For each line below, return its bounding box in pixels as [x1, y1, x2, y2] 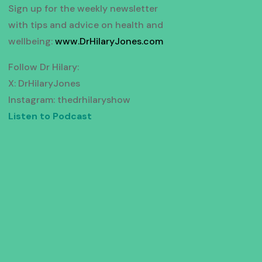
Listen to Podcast [8, 110, 92, 123]
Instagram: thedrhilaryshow [8, 94, 130, 106]
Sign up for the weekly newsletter [8, 2, 158, 15]
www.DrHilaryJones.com [54, 35, 163, 48]
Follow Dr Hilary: [8, 61, 79, 74]
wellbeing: [8, 35, 55, 48]
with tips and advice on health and [8, 19, 163, 32]
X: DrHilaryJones [8, 77, 80, 90]
